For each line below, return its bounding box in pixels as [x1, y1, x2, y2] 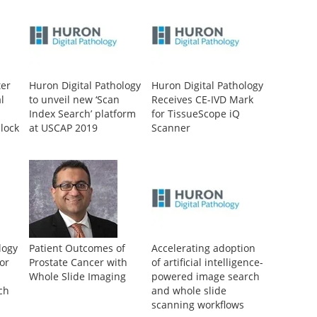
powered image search [151, 269, 260, 283]
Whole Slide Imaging [28, 269, 126, 283]
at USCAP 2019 [28, 120, 98, 134]
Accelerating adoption [151, 241, 255, 255]
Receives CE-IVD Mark [151, 92, 253, 106]
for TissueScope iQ [151, 106, 240, 120]
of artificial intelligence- [151, 255, 263, 269]
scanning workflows [151, 297, 244, 311]
